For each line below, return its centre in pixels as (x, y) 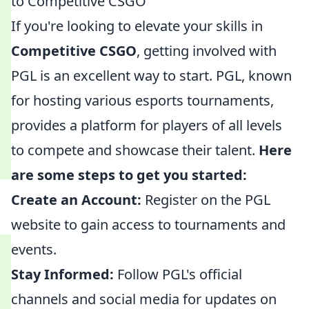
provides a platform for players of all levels (147, 125)
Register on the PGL (206, 200)
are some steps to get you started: (129, 175)
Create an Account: (76, 200)
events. (34, 249)
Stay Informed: (62, 274)
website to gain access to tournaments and (148, 225)
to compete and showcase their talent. (135, 150)
